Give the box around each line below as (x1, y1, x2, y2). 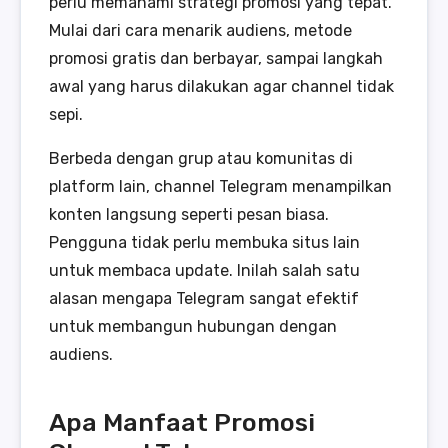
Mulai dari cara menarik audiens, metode (49, 20, 352, 40)
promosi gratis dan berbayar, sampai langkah (49, 48, 383, 68)
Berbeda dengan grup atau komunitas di (49, 148, 353, 168)
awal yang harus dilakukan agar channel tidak (49, 76, 394, 96)
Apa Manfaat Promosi (49, 406, 315, 437)
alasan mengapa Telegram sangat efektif (49, 288, 359, 308)
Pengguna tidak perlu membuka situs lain (49, 232, 360, 252)
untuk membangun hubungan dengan (49, 316, 337, 336)
